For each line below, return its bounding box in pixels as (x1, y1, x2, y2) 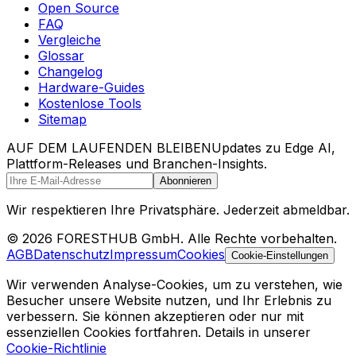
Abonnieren (160, 175, 211, 188)
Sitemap (38, 111, 87, 128)
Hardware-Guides (38, 79, 145, 96)
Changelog (38, 64, 103, 80)
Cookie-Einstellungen (231, 250, 328, 262)
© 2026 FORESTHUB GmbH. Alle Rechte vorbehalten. (6, 230, 337, 247)
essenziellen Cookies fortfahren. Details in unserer (6, 324, 311, 341)
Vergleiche (38, 32, 101, 48)
